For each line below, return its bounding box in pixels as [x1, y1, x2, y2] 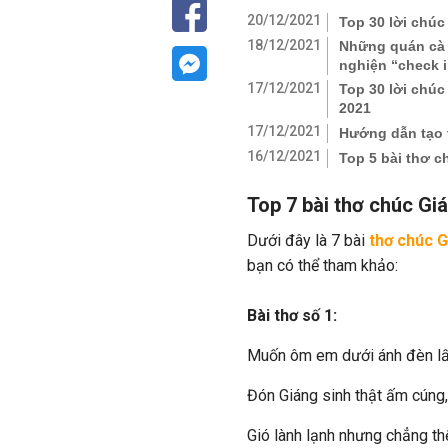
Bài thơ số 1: [247, 306, 337, 325]
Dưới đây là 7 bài [247, 231, 369, 250]
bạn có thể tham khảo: [247, 256, 398, 275]
